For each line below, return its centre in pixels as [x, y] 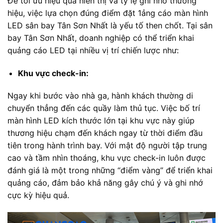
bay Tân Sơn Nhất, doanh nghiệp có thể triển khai [101, 38]
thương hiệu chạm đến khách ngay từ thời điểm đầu [105, 133]
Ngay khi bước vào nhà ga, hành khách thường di [100, 96]
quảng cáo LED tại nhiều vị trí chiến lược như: [93, 50]
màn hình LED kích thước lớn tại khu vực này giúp [101, 121]
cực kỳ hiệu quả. [38, 195]
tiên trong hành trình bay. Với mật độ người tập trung [107, 146]
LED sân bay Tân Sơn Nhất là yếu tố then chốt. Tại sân [110, 25]
